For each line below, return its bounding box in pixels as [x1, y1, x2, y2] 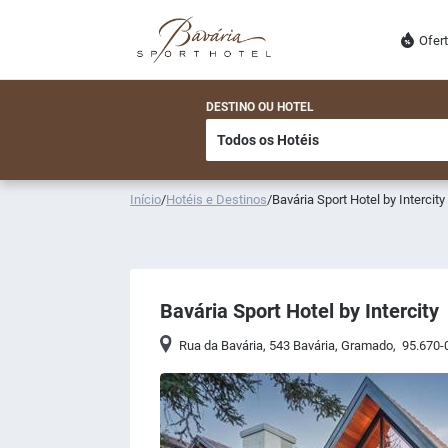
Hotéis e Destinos [166, 192, 267, 207]
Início [130, 192, 161, 207]
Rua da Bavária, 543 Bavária [179, 338, 336, 353]
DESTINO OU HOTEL [206, 100, 314, 114]
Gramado [341, 338, 394, 353]
